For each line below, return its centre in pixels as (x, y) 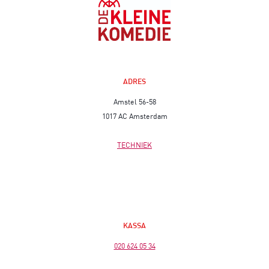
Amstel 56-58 (134, 101)
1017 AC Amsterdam (134, 116)
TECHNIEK (134, 145)
